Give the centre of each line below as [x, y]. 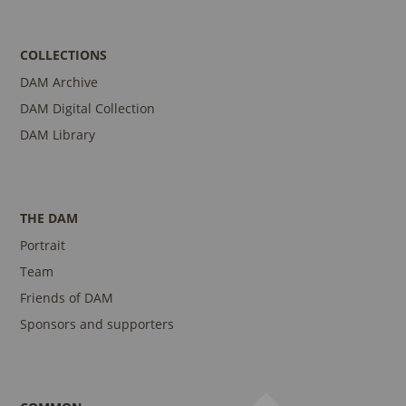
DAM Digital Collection [88, 109]
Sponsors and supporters [97, 324]
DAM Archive [59, 82]
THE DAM [49, 218]
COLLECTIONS [64, 55]
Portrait [43, 246]
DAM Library [58, 135]
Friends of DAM [67, 298]
